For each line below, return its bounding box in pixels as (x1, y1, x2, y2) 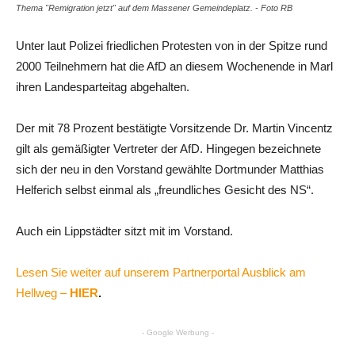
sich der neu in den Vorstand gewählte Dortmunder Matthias (16, 162, 324, 176)
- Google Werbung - (141, 327, 214, 337)
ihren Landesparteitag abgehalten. (16, 79, 189, 94)
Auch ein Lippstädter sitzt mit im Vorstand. (16, 223, 233, 238)
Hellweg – (16, 285, 70, 300)
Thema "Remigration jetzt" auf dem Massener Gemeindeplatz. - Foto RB (16, 2, 292, 13)
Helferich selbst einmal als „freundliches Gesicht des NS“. (16, 182, 314, 197)
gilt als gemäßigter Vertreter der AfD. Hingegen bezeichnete (16, 141, 321, 155)
